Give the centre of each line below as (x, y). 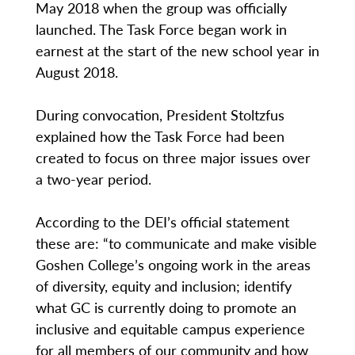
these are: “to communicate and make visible (176, 243)
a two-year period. (93, 179)
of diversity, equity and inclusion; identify (163, 286)
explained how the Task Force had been (160, 136)
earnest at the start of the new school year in (177, 51)
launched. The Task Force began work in (161, 29)
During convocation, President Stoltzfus (160, 115)
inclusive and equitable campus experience (170, 329)
